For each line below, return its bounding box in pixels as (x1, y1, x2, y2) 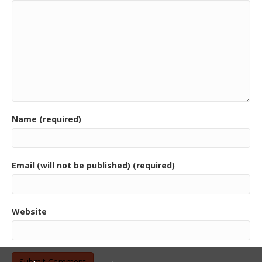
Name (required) (12, 113, 81, 125)
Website (12, 206, 47, 218)
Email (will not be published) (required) (12, 160, 175, 171)
